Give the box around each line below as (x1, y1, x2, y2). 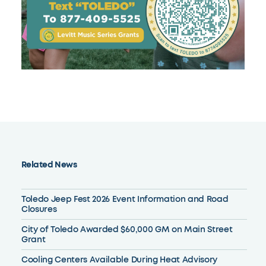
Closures (21, 204, 57, 216)
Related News (21, 159, 77, 171)
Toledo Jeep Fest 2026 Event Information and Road (21, 194, 229, 205)
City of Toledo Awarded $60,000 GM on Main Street (21, 224, 233, 236)
